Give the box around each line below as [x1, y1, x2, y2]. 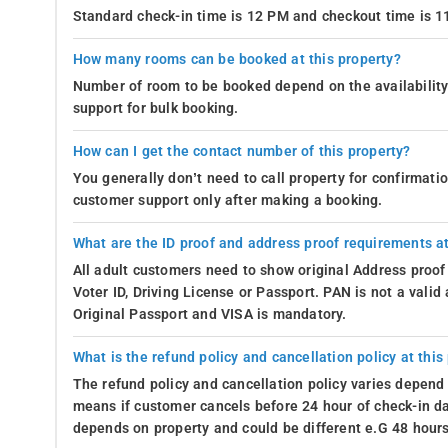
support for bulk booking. [72, 99, 239, 117]
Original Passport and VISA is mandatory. [72, 305, 347, 323]
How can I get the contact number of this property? [72, 142, 411, 160]
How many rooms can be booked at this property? [72, 50, 401, 68]
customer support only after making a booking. [72, 191, 383, 209]
